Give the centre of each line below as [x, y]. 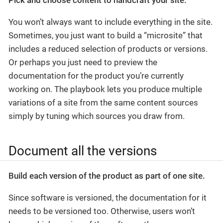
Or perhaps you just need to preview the [83, 62]
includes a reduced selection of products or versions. [108, 49]
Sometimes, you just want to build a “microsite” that [106, 35]
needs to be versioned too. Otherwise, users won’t [102, 211]
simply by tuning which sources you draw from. [97, 116]
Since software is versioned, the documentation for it [108, 198]
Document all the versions [83, 151]
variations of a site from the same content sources [103, 102]
